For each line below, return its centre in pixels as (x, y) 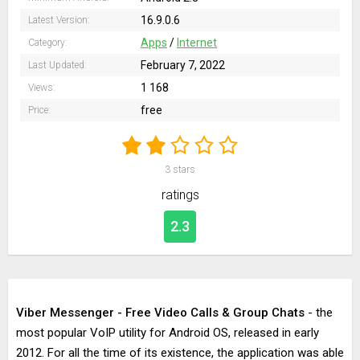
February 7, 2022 (183, 65)
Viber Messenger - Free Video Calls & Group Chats (160, 313)
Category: (48, 43)
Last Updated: (57, 65)
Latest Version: (59, 20)
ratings (180, 195)
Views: (42, 88)
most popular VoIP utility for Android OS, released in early (168, 333)
